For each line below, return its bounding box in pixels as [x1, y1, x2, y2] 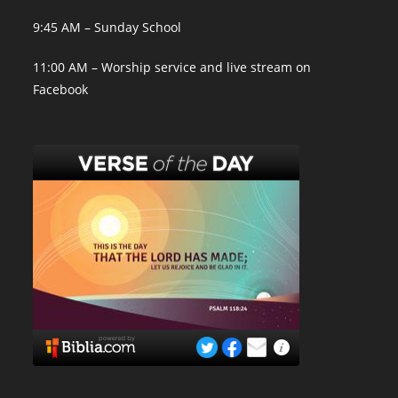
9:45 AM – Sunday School [33, 19, 182, 36]
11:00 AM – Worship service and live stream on [33, 59, 312, 76]
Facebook [33, 81, 89, 98]
